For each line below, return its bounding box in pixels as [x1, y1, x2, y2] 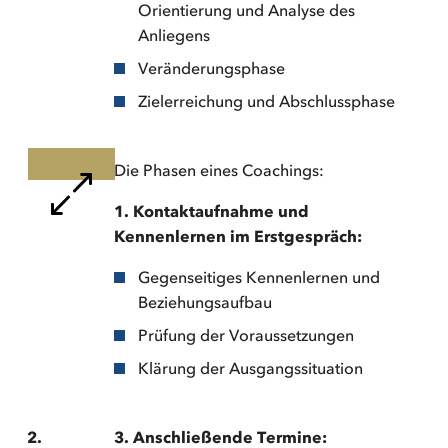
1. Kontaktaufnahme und [114, 200, 310, 221]
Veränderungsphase [138, 57, 286, 78]
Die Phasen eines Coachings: [114, 159, 325, 180]
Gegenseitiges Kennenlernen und [138, 266, 381, 287]
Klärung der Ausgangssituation [138, 357, 364, 378]
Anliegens [138, 24, 211, 45]
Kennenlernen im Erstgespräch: [114, 225, 363, 246]
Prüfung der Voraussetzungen [138, 324, 355, 345]
